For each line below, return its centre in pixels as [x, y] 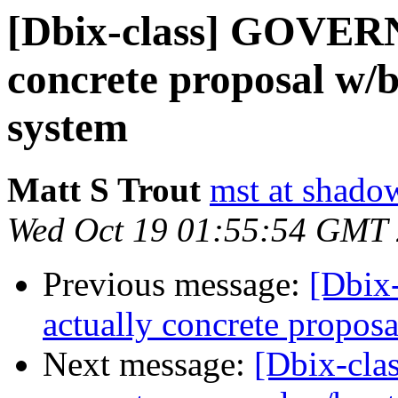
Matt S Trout [104, 190]
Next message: [148, 364]
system [68, 127]
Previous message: [176, 284]
